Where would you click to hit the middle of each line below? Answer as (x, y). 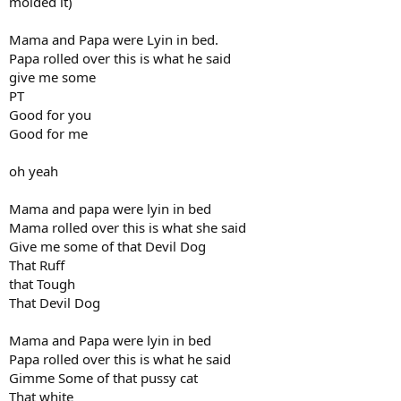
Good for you (50, 114)
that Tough (42, 283)
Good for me (48, 133)
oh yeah (34, 171)
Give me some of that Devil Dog (107, 246)
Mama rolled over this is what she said (128, 227)
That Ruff (37, 264)
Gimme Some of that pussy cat (103, 377)
